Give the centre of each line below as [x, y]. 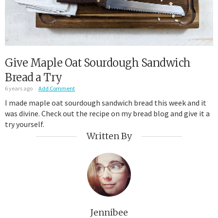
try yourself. [25, 124]
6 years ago [19, 88]
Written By [109, 136]
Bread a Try [34, 77]
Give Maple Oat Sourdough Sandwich [98, 63]
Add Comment [57, 88]
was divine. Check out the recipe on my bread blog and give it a [107, 113]
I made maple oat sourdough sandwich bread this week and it [106, 102]
